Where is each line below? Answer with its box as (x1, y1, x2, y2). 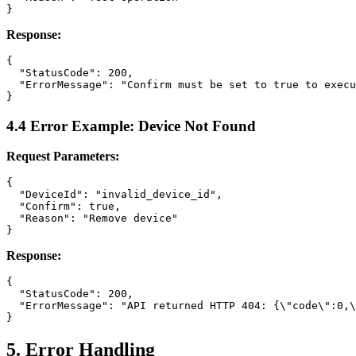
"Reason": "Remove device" (6, 212, 178, 225)
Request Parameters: (6, 149, 119, 164)
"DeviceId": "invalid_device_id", (6, 188, 222, 201)
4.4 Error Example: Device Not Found (6, 117, 256, 134)
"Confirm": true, (6, 200, 121, 213)
